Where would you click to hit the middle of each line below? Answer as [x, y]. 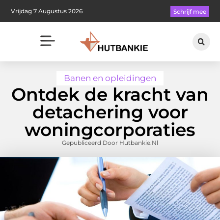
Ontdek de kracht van [110, 95]
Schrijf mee [190, 12]
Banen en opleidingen [110, 78]
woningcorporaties [110, 130]
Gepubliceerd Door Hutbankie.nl [110, 143]
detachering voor [110, 112]
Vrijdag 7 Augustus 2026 [47, 11]
